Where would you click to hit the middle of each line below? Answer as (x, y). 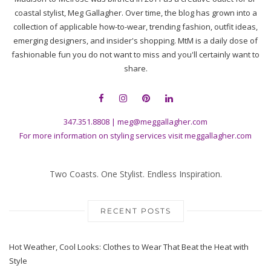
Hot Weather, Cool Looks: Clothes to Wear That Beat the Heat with (129, 247)
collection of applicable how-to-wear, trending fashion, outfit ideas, (135, 26)
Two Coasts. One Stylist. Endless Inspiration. (135, 174)
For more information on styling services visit (102, 135)
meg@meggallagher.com (162, 121)
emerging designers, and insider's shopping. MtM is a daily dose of (135, 40)
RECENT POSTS (135, 211)
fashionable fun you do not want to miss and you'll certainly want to (135, 54)
